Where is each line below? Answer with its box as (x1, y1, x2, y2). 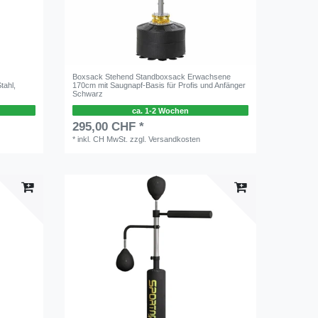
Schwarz (72, 89, 104, 98)
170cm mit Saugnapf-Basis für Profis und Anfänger (72, 80, 246, 89)
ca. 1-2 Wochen (131, 106, 189, 115)
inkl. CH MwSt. (77, 135, 128, 144)
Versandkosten (148, 135, 201, 144)
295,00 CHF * (72, 120, 145, 134)
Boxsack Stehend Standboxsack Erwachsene (72, 72, 231, 81)
